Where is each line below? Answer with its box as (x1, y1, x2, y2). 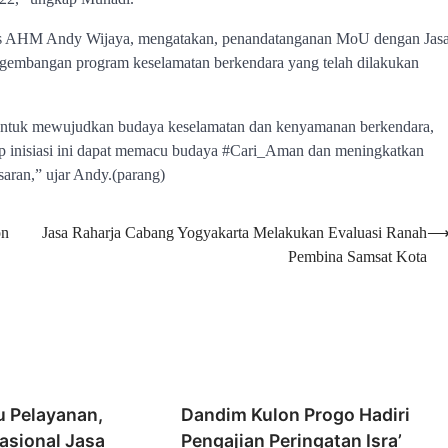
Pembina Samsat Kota (288, 248, 427, 265)
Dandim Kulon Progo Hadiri (181, 403, 411, 425)
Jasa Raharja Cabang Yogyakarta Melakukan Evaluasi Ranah (42, 224, 427, 241)
